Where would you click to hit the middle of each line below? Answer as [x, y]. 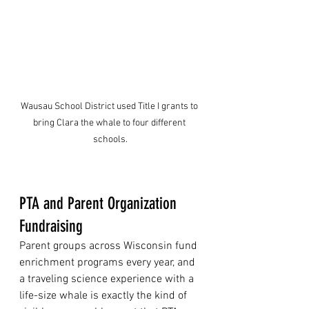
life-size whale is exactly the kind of [104, 296]
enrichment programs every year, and [109, 262]
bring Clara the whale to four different [110, 123]
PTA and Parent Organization [100, 203]
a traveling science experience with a [108, 279]
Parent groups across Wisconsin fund [110, 246]
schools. [110, 139]
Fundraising [51, 226]
